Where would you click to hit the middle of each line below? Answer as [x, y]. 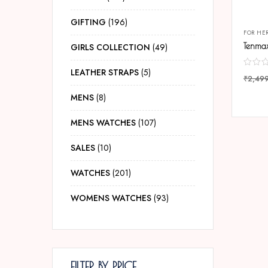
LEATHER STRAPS [105, 72]
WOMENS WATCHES [111, 198]
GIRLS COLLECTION [110, 47]
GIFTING [88, 22]
